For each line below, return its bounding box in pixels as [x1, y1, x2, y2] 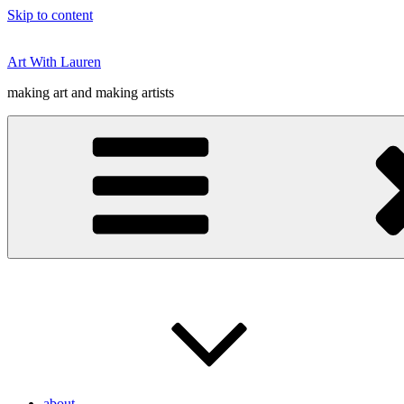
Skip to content [7, 7, 93, 23]
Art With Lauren [7, 54, 101, 69]
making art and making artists [7, 85, 174, 100]
